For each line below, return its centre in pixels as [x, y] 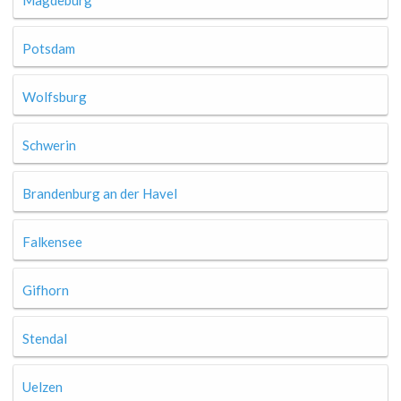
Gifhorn [46, 290]
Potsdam [49, 48]
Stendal [45, 338]
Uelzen [43, 387]
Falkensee [52, 242]
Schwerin [49, 145]
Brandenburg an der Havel [100, 193]
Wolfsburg [55, 97]
